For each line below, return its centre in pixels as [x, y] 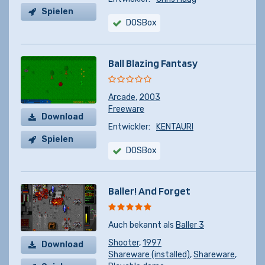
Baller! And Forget [149, 191]
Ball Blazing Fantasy [153, 63]
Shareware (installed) [149, 255]
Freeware [126, 109]
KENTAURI [175, 127]
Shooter [124, 243]
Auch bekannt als [142, 225]
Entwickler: [129, 127]
